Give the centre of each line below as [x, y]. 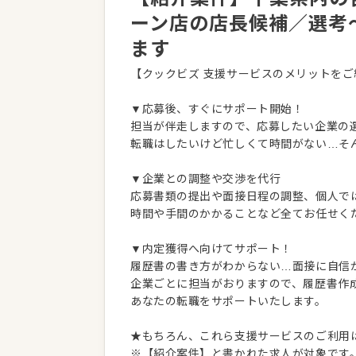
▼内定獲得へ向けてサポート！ [211, 249]
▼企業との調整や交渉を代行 [206, 179]
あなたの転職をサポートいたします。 [228, 301]
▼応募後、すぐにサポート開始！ [217, 109]
